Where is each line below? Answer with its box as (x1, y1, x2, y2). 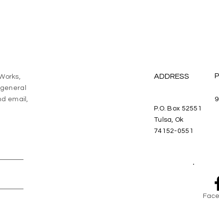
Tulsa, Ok (154, 116, 184, 123)
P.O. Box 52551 (154, 105, 202, 112)
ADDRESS (154, 72, 189, 80)
